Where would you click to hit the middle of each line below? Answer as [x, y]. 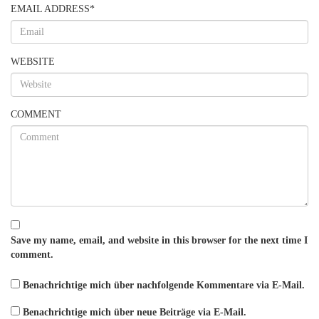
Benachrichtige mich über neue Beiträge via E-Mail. [135, 312]
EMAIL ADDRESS [50, 9]
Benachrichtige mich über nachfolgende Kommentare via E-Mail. [164, 285]
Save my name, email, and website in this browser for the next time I [159, 240]
